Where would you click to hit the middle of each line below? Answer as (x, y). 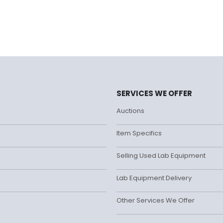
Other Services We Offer (156, 201)
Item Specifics (139, 133)
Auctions (130, 111)
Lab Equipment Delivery (154, 178)
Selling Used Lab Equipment (161, 156)
